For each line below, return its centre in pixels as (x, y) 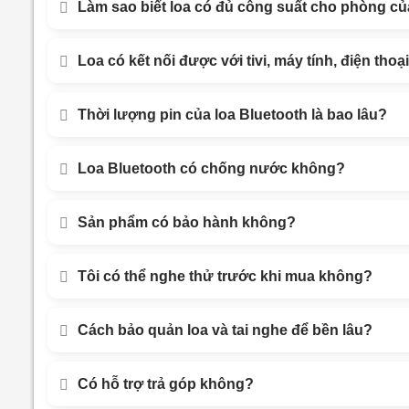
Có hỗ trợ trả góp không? (166, 384)
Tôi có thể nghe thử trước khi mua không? (225, 276)
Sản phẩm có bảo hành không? (187, 222)
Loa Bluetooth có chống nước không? (211, 168)
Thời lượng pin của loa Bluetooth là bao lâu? (232, 115)
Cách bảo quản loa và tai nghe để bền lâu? (225, 330)
